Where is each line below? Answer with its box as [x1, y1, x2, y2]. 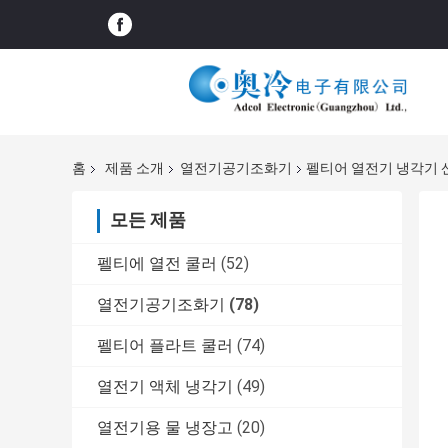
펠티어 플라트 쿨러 [97, 336, 233, 356]
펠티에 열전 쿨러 [97, 254, 217, 274]
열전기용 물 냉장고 [97, 418, 233, 438]
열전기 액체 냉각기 [97, 377, 233, 397]
